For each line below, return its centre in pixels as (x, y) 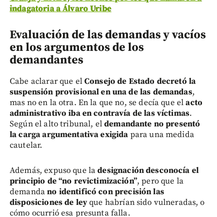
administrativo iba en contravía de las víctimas (100, 113)
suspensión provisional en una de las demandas (101, 92)
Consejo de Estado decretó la (140, 81)
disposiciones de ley (48, 202)
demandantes (46, 60)
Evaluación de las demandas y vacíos (108, 35)
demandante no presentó (152, 124)
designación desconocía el (148, 170)
